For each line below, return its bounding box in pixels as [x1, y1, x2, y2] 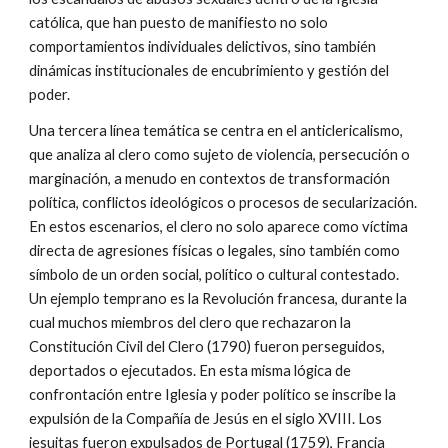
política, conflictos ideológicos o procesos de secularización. [29, 194, 418, 211]
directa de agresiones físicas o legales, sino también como [29, 242, 401, 259]
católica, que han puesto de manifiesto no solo [29, 14, 329, 31]
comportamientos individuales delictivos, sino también [29, 38, 377, 55]
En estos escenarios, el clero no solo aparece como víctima [29, 218, 409, 235]
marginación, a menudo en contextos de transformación [29, 170, 391, 187]
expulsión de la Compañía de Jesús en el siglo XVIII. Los [29, 410, 383, 427]
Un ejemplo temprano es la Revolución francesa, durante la [29, 290, 408, 307]
